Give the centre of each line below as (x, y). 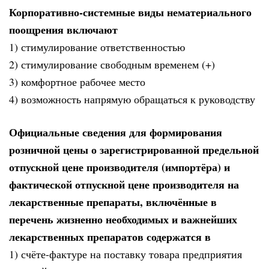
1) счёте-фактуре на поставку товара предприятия (125, 254)
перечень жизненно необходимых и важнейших (123, 219)
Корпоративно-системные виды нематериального (130, 12)
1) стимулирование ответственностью (97, 47)
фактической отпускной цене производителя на (124, 184)
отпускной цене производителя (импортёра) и (119, 167)
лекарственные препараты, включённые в (113, 201)
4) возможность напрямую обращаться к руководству (132, 99)
